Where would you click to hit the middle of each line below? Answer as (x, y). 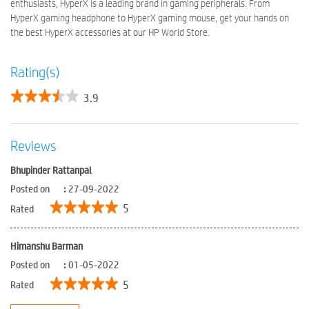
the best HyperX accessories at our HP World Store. (110, 33)
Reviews (33, 146)
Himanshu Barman (47, 246)
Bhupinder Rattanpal (51, 169)
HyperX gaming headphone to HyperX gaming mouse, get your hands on (150, 18)
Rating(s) (35, 72)
